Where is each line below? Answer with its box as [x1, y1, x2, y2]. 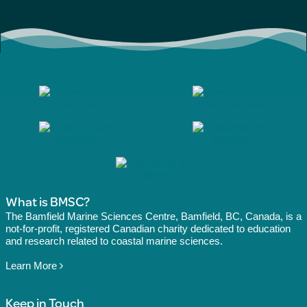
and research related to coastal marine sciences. [5, 234, 223, 247]
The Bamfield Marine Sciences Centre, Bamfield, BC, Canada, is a [5, 210, 302, 222]
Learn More [5, 259, 60, 271]
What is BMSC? [5, 191, 90, 210]
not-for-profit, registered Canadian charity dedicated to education [5, 222, 291, 234]
